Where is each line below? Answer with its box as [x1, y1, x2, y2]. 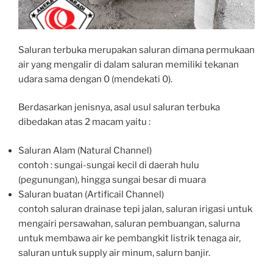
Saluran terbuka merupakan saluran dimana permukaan [18, 44, 255, 55]
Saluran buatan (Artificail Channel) [18, 188, 164, 200]
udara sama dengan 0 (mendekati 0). [18, 73, 172, 85]
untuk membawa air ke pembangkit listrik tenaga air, [18, 232, 241, 244]
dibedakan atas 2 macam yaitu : [18, 116, 151, 128]
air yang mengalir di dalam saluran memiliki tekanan [18, 58, 239, 70]
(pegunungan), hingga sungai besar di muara [18, 174, 206, 185]
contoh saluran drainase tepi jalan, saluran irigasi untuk [18, 203, 252, 214]
